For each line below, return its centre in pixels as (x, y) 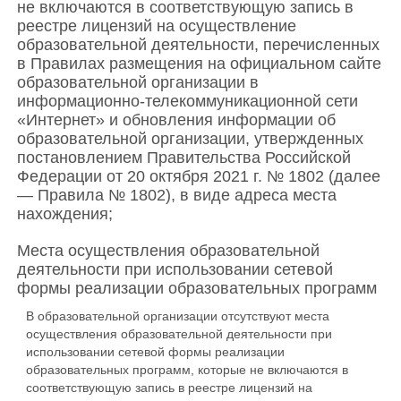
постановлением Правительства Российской (184, 158)
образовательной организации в (138, 82)
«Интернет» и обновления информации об (176, 120)
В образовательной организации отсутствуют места (178, 316)
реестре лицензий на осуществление (157, 26)
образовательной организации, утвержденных (190, 139)
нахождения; (65, 214)
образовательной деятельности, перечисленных (198, 45)
